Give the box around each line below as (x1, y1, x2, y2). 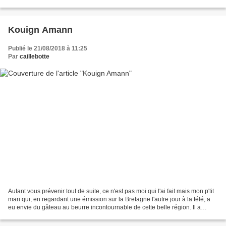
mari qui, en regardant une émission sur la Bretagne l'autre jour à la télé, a (8, 196, 210, 203)
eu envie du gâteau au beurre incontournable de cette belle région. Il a (8, 204, 201, 211)
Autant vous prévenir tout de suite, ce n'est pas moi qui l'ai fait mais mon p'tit (8, 188, 214, 195)
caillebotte (20, 52, 49, 60)
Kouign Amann (8, 24, 73, 35)
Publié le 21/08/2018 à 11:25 (8, 44, 87, 52)
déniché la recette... (8, 212, 62, 219)
